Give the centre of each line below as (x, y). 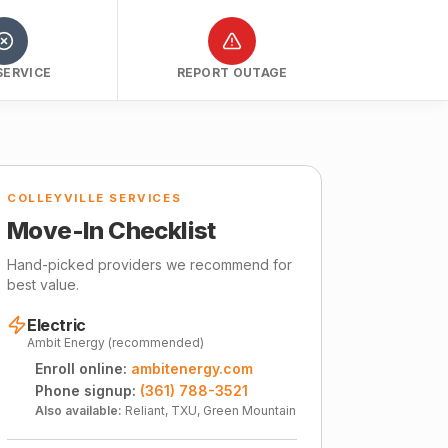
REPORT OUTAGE (232, 72)
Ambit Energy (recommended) (115, 342)
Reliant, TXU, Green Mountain (210, 410)
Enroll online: (81, 368)
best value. (43, 284)
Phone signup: (85, 390)
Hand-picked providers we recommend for (149, 264)
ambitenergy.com (192, 368)
